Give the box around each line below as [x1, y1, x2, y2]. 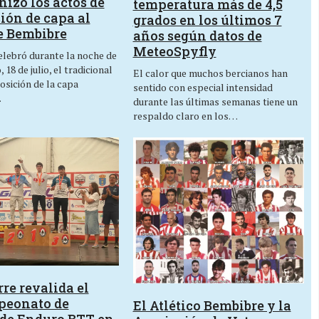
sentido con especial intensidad [132, 80, 273, 94]
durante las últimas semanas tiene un [132, 94, 298, 108]
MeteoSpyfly [132, 42, 216, 60]
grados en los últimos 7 [132, 11, 282, 28]
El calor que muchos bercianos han [132, 66, 288, 80]
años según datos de [132, 26, 262, 44]
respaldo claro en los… [132, 108, 238, 122]
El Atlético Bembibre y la [132, 297, 291, 315]
